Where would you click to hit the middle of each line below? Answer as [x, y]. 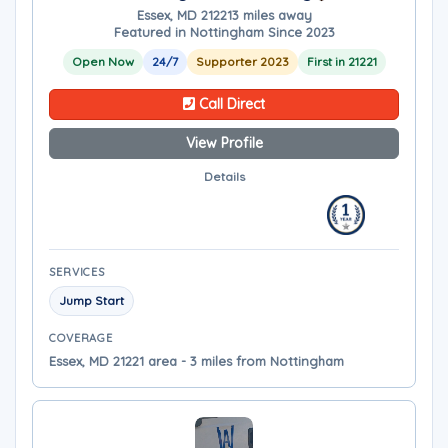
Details [224, 176]
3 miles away [271, 15]
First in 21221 [341, 61]
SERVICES [77, 272]
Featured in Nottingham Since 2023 [224, 32]
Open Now [102, 61]
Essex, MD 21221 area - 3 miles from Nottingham [196, 361]
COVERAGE [81, 338]
